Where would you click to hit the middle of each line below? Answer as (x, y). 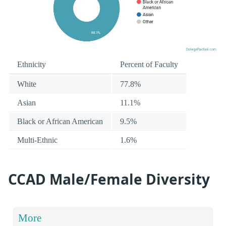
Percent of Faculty (149, 64)
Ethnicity (32, 64)
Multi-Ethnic (37, 140)
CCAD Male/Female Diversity (109, 179)
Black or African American (60, 121)
